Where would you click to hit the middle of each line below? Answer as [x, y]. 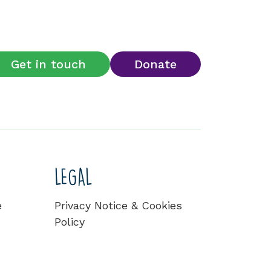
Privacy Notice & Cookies [118, 206]
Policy [70, 222]
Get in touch [48, 64]
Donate [155, 64]
